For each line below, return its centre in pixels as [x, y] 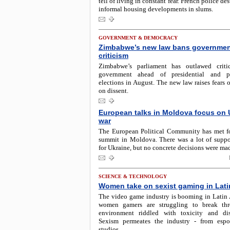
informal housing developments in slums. [156, 9]
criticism [113, 55]
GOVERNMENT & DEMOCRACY [138, 38]
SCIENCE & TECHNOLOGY [133, 176]
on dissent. [113, 91]
